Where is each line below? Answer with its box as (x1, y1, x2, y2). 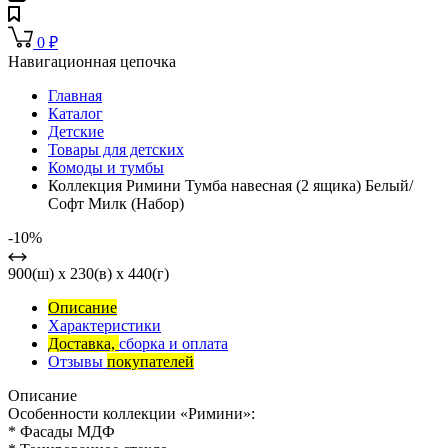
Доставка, (48, 335, 119, 353)
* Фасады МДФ (8, 423, 115, 441)
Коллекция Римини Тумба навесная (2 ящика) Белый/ (48, 177, 413, 195)
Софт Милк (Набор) (48, 195, 184, 213)
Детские (48, 123, 104, 141)
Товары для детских (48, 141, 184, 159)
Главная (48, 87, 102, 105)
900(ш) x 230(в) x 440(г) (8, 265, 169, 283)
